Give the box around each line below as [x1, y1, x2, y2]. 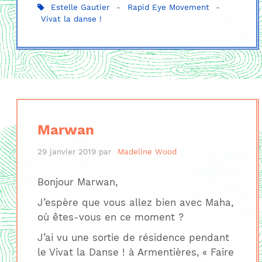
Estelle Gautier [51, 2, 110, 12]
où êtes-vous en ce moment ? [37, 211, 184, 223]
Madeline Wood [118, 147, 177, 157]
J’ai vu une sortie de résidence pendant [37, 232, 229, 244]
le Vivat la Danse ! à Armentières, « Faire [37, 246, 234, 258]
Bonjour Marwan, [37, 176, 118, 188]
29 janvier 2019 [37, 147, 96, 157]
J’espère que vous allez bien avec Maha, [37, 196, 233, 209]
